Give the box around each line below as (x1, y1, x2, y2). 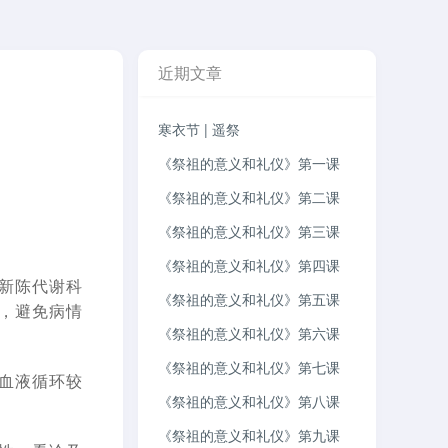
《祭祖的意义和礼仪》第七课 (157, 357, 340, 377)
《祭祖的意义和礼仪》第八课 (157, 391, 340, 411)
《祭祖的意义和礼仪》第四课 (157, 255, 340, 275)
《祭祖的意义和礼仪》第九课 (157, 425, 340, 445)
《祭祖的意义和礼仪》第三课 (157, 221, 340, 241)
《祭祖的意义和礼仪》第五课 (157, 289, 340, 309)
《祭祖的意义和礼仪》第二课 (157, 187, 340, 207)
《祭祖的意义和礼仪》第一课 (157, 153, 340, 173)
